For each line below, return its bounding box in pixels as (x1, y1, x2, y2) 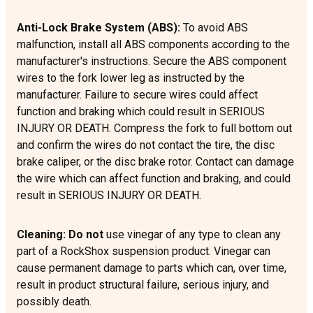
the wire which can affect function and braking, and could (17, 172, 291, 186)
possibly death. (17, 295, 92, 309)
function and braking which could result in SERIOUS (17, 105, 265, 119)
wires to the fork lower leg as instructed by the (17, 71, 245, 85)
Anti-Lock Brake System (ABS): (17, 21, 183, 35)
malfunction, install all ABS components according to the (17, 38, 290, 52)
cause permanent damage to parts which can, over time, (17, 261, 286, 275)
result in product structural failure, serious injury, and (17, 278, 269, 292)
